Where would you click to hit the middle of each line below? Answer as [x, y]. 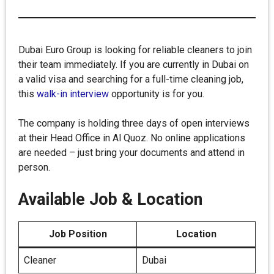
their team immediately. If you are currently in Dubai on [134, 65]
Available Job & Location [110, 199]
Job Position [78, 234]
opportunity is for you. [157, 94]
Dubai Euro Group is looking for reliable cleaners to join [135, 50]
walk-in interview [72, 94]
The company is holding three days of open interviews [134, 123]
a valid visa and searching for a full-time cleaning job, [131, 79]
